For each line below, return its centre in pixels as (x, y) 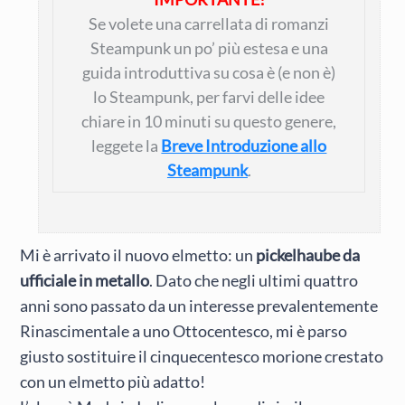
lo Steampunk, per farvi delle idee (209, 97)
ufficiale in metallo (85, 280)
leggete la (127, 146)
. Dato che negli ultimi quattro (254, 280)
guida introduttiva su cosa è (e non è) (209, 72)
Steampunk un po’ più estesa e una (209, 48)
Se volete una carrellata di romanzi (209, 24)
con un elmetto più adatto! (113, 381)
